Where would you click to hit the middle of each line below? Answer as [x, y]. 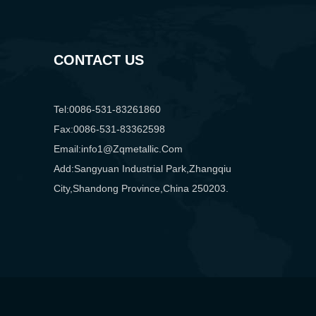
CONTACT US [99, 60]
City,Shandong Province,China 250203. [141, 189]
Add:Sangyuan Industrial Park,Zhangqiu [142, 169]
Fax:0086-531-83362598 [109, 129]
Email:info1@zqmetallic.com [118, 149]
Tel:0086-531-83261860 [107, 110]
